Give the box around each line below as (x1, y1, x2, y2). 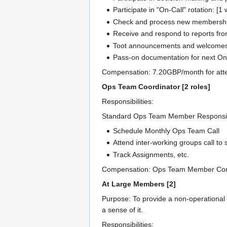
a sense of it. (102, 205, 143, 214)
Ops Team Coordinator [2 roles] (102, 82, 210, 91)
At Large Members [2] (102, 179, 176, 188)
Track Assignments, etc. (113, 150, 190, 159)
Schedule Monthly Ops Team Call (113, 126, 220, 135)
